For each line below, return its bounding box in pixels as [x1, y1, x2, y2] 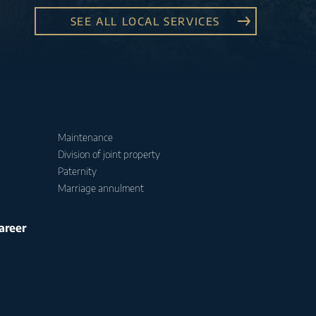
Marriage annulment [57, 182, 144, 195]
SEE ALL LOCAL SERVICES [70, 14, 221, 28]
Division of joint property [57, 148, 160, 161]
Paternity [57, 165, 97, 178]
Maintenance [57, 131, 113, 144]
